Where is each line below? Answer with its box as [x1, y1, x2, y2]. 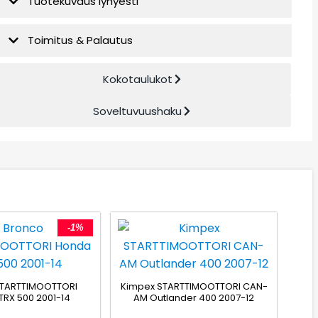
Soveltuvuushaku [93, 104, 182, 119]
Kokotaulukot [102, 72, 172, 87]
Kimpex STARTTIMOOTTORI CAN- [120, 279, 268, 293]
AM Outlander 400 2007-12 [133, 290, 255, 305]
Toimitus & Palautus [28, 33, 133, 48]
